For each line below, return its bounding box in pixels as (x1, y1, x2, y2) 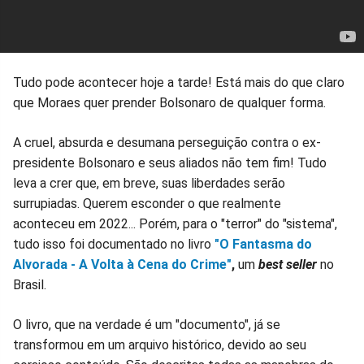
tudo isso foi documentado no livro (13, 236, 214, 253)
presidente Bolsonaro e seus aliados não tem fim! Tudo (13, 155, 327, 171)
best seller (258, 257, 317, 273)
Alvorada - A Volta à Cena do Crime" (13, 257, 232, 273)
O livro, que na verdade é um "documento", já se (13, 317, 280, 333)
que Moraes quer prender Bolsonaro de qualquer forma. (13, 95, 326, 111)
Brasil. (13, 277, 46, 293)
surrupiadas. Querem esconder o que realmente (13, 196, 281, 212)
